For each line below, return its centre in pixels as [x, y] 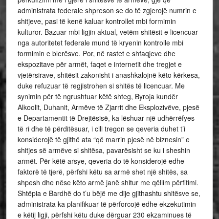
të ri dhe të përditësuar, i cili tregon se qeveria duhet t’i [101, 129]
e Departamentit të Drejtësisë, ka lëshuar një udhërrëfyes [106, 118]
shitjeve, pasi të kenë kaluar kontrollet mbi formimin [97, 21]
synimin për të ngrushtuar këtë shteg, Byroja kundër [98, 96]
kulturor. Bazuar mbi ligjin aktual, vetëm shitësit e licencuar [108, 32]
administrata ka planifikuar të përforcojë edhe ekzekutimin [107, 204]
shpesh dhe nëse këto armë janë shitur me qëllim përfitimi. [108, 182]
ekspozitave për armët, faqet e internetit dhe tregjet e [99, 64]
